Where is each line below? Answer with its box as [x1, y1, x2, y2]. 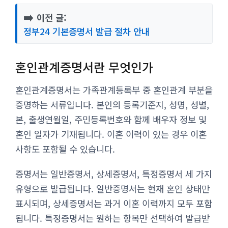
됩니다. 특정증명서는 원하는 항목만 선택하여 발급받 [15, 211, 210, 224]
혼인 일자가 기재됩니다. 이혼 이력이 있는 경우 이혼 [15, 127, 207, 140]
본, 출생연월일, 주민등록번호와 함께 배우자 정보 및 [15, 112, 207, 126]
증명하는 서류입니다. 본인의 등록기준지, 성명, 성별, [15, 98, 209, 111]
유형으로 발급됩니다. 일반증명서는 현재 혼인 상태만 [15, 182, 210, 195]
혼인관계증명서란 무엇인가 [15, 58, 153, 76]
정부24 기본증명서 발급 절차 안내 [23, 24, 150, 38]
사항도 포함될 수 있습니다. [15, 142, 115, 155]
